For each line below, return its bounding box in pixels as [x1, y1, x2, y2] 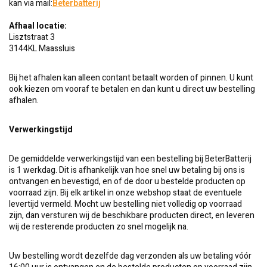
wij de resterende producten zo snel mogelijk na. [9, 221, 188, 233]
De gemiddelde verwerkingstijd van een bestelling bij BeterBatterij [9, 153, 252, 165]
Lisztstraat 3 [9, 31, 55, 44]
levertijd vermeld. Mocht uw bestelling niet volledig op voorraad [9, 198, 242, 210]
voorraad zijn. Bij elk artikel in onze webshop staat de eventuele [9, 187, 242, 199]
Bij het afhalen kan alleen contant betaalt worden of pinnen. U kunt [9, 72, 253, 84]
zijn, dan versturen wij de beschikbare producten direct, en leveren [9, 209, 254, 222]
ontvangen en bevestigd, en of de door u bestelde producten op [9, 175, 246, 188]
